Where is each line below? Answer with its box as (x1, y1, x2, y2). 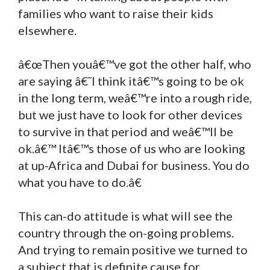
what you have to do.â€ (18, 174, 142, 189)
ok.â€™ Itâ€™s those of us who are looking (18, 140, 245, 155)
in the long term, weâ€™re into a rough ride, (18, 90, 252, 105)
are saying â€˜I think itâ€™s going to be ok (18, 73, 244, 88)
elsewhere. (18, 22, 77, 37)
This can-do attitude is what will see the (18, 208, 233, 223)
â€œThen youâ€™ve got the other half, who (18, 56, 251, 71)
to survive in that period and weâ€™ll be (18, 124, 233, 139)
